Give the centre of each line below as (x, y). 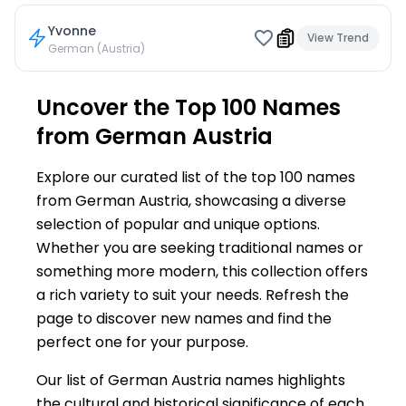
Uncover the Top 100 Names (188, 107)
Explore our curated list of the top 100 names (196, 177)
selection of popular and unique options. (178, 224)
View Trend (338, 38)
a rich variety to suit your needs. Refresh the (193, 295)
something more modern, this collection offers (202, 271)
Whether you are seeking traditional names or (200, 248)
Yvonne (72, 31)
